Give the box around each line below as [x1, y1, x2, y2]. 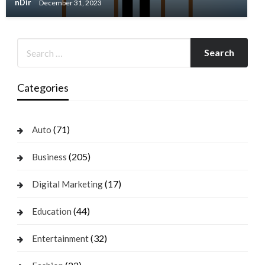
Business [31, 151, 67, 163]
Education [31, 206, 72, 217]
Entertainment [31, 233, 89, 244]
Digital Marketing [31, 179, 103, 190]
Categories [17, 81, 69, 95]
